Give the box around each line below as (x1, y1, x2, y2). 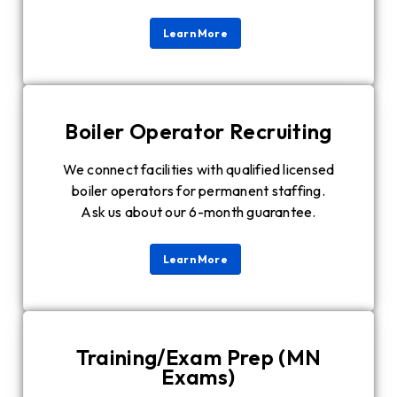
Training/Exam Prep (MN (75, 344, 322, 371)
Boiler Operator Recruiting (65, 118, 332, 145)
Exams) (161, 363, 236, 391)
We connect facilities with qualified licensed (62, 160, 335, 179)
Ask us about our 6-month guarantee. (81, 203, 316, 222)
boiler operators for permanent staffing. (72, 182, 325, 200)
